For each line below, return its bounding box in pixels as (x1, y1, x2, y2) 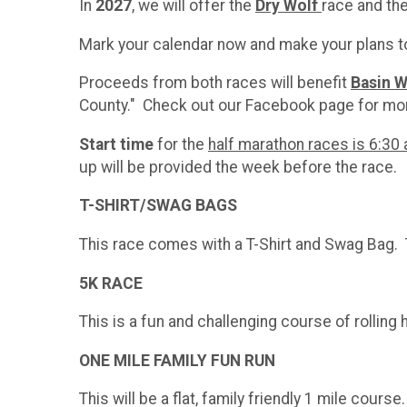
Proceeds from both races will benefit (79, 74, 351, 93)
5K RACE (79, 273, 143, 293)
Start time (79, 134, 154, 154)
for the (154, 134, 208, 154)
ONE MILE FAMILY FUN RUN (79, 351, 275, 370)
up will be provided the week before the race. (79, 157, 397, 176)
